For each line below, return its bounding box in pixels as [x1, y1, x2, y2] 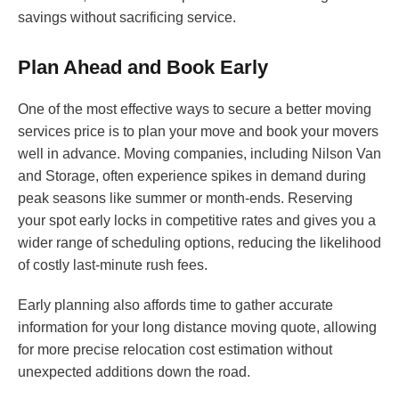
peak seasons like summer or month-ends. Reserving [18, 191, 353, 207]
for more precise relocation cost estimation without [18, 342, 332, 358]
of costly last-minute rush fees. [18, 257, 208, 273]
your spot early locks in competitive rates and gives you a [18, 213, 376, 229]
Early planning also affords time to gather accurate [18, 297, 333, 313]
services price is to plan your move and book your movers [18, 124, 379, 140]
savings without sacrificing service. [18, 10, 236, 26]
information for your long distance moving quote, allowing [18, 320, 377, 336]
